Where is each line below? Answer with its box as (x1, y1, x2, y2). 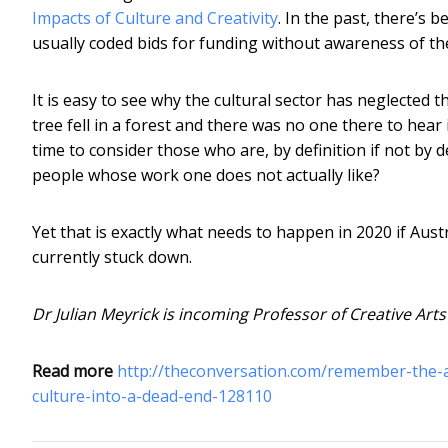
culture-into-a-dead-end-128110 (32, 384, 272, 407)
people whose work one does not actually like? (32, 163, 380, 186)
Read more (32, 359, 113, 382)
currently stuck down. (32, 245, 192, 268)
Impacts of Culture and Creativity (32, 6, 278, 29)
